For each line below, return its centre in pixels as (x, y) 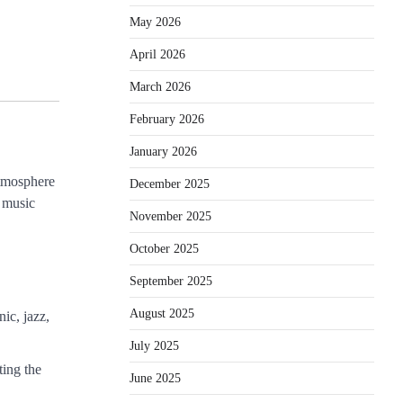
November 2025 (170, 216)
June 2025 (155, 378)
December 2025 (170, 184)
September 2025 (171, 281)
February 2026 (167, 119)
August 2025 (162, 313)
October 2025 (164, 248)
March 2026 (160, 86)
